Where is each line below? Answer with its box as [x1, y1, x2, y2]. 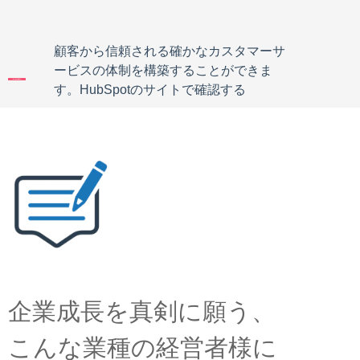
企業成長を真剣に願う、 [8, 297, 276, 325]
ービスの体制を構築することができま [53, 63, 272, 77]
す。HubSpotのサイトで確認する [53, 82, 246, 96]
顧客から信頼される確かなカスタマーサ [53, 43, 285, 58]
